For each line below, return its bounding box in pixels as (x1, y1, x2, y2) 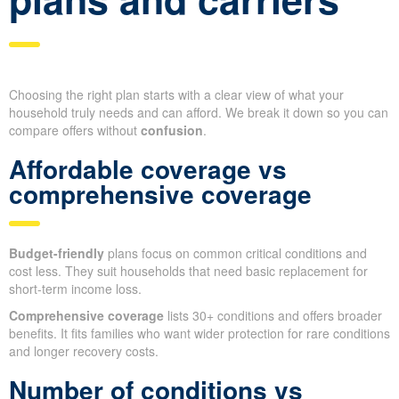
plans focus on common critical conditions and (104, 244, 367, 263)
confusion (141, 121, 203, 140)
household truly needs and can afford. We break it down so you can (9, 103, 388, 122)
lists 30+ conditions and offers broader (164, 306, 382, 325)
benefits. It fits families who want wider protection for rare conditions (9, 324, 390, 343)
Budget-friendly (9, 244, 104, 263)
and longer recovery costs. (9, 342, 159, 361)
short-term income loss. (9, 280, 142, 298)
